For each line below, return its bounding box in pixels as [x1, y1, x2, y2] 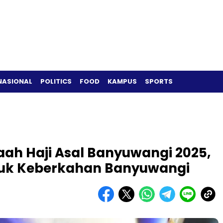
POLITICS [40, 77, 72, 86]
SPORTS [145, 77, 173, 86]
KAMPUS [108, 77, 137, 86]
